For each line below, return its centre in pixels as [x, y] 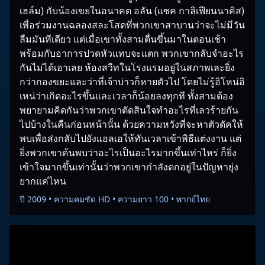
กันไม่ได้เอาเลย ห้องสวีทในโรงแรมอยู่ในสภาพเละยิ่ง [127, 67]
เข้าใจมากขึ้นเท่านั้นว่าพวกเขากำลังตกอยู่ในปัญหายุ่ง [129, 167]
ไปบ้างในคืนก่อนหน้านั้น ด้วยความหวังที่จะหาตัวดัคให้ [131, 124]
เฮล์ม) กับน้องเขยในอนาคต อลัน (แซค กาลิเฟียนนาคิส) [132, 11]
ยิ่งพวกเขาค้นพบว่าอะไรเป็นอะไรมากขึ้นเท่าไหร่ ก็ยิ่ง [128, 153]
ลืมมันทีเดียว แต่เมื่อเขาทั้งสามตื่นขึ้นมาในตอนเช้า [123, 39]
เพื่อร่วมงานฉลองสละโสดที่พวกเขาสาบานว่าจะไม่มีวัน [132, 25]
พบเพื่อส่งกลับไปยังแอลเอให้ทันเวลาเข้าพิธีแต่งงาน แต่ [130, 138]
